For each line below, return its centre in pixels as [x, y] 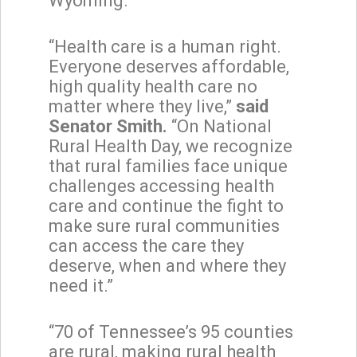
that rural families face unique [168, 166]
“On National [220, 126]
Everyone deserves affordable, [169, 66]
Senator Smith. [108, 126]
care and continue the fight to [166, 206]
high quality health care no [153, 86]
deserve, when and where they [167, 265]
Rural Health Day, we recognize [171, 146]
